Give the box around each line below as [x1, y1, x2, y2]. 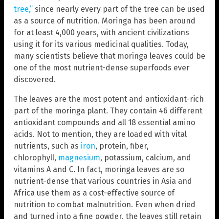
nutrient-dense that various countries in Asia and [14, 176, 192, 186]
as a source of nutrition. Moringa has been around [14, 16, 196, 26]
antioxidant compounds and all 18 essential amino [14, 118, 195, 128]
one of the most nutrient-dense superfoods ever [14, 63, 190, 73]
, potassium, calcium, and [100, 153, 191, 163]
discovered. [14, 75, 56, 85]
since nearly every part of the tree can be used [33, 4, 205, 14]
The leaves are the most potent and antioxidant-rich [14, 94, 204, 104]
